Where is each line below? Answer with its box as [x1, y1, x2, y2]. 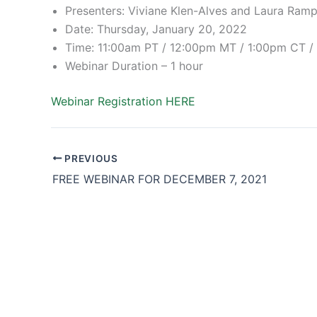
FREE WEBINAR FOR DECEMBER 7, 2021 [52, 171, 267, 186]
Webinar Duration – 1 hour [65, 59, 203, 74]
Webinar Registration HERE [51, 94, 195, 109]
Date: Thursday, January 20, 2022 [65, 22, 247, 37]
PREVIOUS [62, 152, 118, 164]
